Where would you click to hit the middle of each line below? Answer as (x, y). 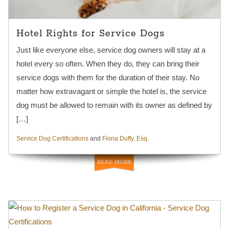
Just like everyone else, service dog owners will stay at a (111, 50)
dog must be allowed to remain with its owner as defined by (114, 105)
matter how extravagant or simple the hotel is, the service (111, 91)
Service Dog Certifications (52, 139)
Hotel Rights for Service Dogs (90, 34)
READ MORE (114, 162)
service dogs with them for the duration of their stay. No (108, 78)
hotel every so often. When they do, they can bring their (108, 64)
